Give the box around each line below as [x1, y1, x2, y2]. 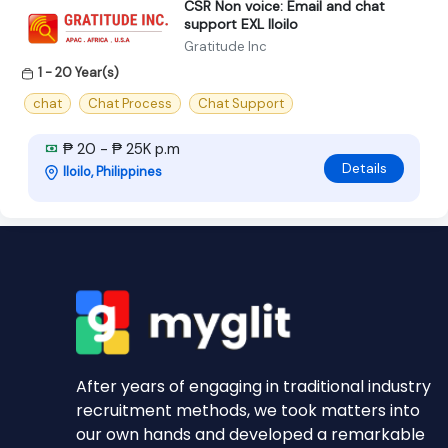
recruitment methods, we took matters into [76, 398, 420, 422]
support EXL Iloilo [184, 14, 298, 33]
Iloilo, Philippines [63, 163, 162, 181]
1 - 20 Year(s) [38, 63, 119, 81]
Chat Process [88, 95, 172, 113]
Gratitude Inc [184, 37, 267, 55]
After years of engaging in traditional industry [76, 374, 431, 398]
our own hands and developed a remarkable [76, 422, 425, 446]
